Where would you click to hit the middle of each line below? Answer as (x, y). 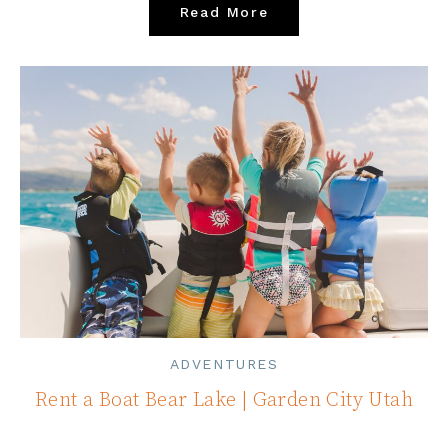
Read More (224, 11)
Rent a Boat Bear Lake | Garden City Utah (224, 400)
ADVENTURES (224, 363)
